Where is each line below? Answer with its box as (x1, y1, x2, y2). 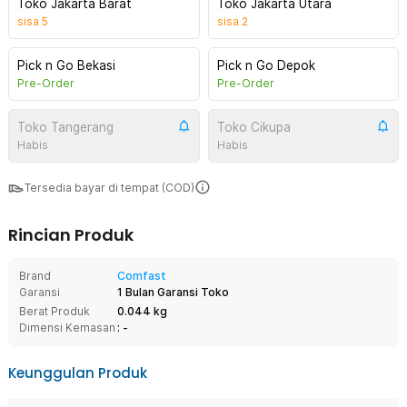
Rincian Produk (8, 223, 134, 246)
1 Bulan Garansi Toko (117, 285, 229, 299)
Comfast (117, 269, 166, 283)
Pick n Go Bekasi (17, 58, 115, 73)
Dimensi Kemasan (19, 321, 115, 334)
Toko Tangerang (17, 120, 114, 134)
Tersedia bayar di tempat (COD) (25, 181, 194, 194)
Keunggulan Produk (8, 363, 147, 382)
